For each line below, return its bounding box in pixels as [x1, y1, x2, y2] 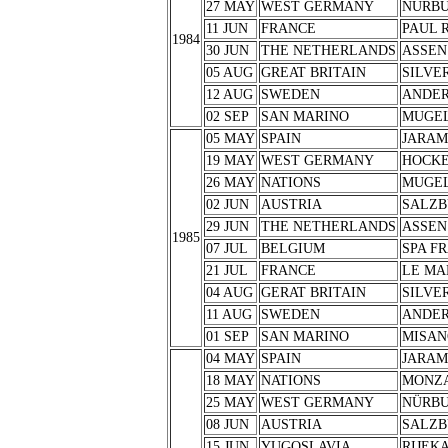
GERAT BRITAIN [260, 285, 366, 300]
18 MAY [205, 373, 255, 388]
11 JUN [205, 21, 248, 36]
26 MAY [205, 175, 255, 190]
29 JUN [205, 219, 249, 234]
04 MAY [205, 351, 255, 366]
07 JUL [205, 241, 248, 256]
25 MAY [205, 395, 255, 410]
